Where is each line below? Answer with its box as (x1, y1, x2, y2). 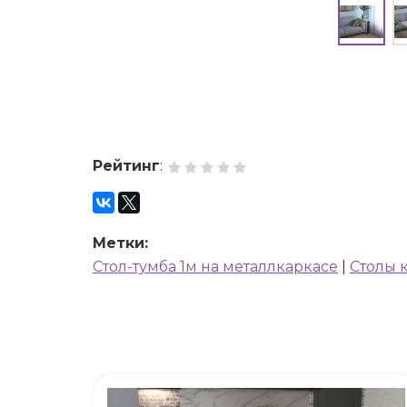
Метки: (93, 234, 148, 252)
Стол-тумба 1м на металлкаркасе (93, 258, 338, 275)
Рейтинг (93, 157, 160, 174)
